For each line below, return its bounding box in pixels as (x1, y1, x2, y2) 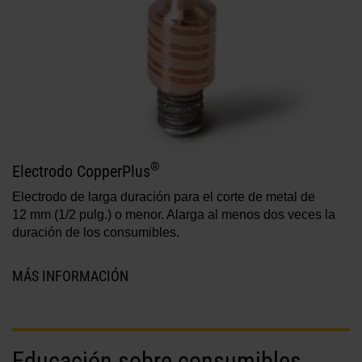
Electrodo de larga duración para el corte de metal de (12, 189, 315, 204)
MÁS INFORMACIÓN (12, 267, 132, 284)
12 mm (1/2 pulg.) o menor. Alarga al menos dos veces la (12, 207, 335, 221)
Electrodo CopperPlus (12, 161, 150, 181)
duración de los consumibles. (12, 225, 179, 239)
